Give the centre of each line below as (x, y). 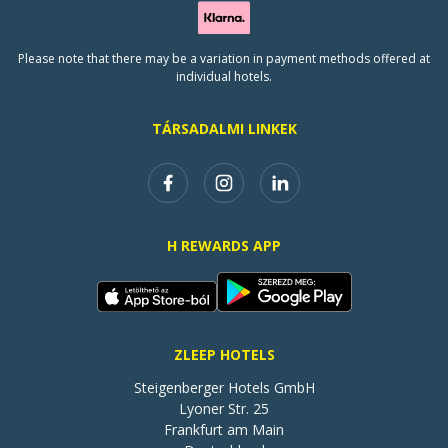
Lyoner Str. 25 (224, 409)
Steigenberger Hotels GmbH (224, 388)
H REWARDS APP (224, 246)
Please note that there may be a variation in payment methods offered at (224, 59)
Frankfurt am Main (224, 430)
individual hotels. (224, 77)
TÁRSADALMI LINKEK (224, 129)
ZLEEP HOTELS (224, 355)
